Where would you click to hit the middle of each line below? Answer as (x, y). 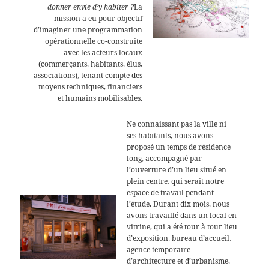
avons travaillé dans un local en (182, 215)
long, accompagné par (165, 158)
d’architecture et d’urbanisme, (179, 261)
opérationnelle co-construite (93, 41)
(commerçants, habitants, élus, (90, 64)
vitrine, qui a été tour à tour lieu (182, 226)
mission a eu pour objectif (98, 18)
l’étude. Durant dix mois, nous (178, 204)
